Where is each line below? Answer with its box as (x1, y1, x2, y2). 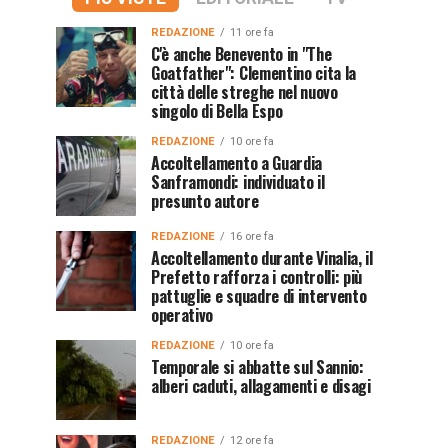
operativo (151, 303, 214, 327)
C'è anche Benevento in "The (151, 42, 332, 66)
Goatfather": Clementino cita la (151, 61, 357, 85)
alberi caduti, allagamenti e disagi (151, 374, 371, 398)
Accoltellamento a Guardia (151, 151, 322, 175)
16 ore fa (230, 230, 274, 243)
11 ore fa (230, 26, 274, 39)
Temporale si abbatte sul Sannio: (151, 355, 364, 379)
